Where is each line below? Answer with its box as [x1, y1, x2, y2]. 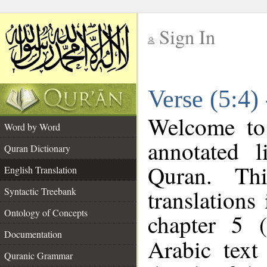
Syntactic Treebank [4, 185, 76, 197]
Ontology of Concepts [4, 206, 88, 219]
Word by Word [4, 120, 60, 133]
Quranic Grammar [4, 249, 73, 262]
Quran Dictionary [4, 142, 70, 154]
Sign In [159, 24, 215, 49]
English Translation [4, 163, 77, 176]
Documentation [4, 228, 62, 240]
